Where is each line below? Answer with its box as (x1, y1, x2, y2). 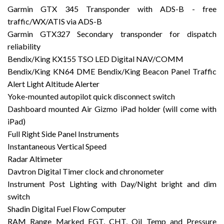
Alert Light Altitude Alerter (7, 79, 99, 89)
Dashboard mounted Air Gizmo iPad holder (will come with (7, 104, 216, 114)
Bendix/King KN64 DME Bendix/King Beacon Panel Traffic (7, 66, 216, 76)
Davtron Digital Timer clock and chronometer (7, 166, 164, 176)
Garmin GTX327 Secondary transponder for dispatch (7, 29, 216, 39)
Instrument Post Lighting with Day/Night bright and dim (7, 179, 216, 189)
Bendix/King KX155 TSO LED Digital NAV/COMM (7, 54, 183, 64)
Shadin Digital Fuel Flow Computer (7, 204, 126, 214)
